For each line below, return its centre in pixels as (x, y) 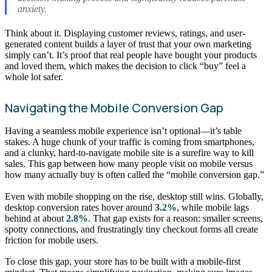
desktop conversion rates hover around (80, 207)
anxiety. (32, 8)
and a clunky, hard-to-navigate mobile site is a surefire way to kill (129, 153)
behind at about (36, 218)
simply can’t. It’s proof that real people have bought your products (131, 55)
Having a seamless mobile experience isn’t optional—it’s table (123, 131)
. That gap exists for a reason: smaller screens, (175, 218)
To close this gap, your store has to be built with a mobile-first (123, 262)
